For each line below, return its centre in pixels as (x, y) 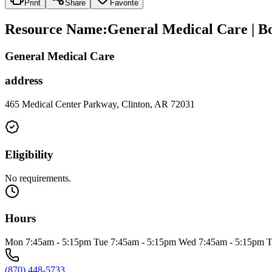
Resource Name (54, 29)
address (24, 81)
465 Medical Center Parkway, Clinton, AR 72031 (100, 104)
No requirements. (38, 178)
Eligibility (29, 154)
